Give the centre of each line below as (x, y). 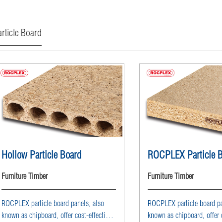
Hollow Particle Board (41, 154)
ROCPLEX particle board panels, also (53, 203)
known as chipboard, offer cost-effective (56, 215)
